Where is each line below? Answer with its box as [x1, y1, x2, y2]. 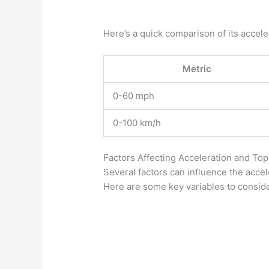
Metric [183, 63, 212, 75]
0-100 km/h [113, 117, 162, 129]
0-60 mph [113, 90, 155, 102]
